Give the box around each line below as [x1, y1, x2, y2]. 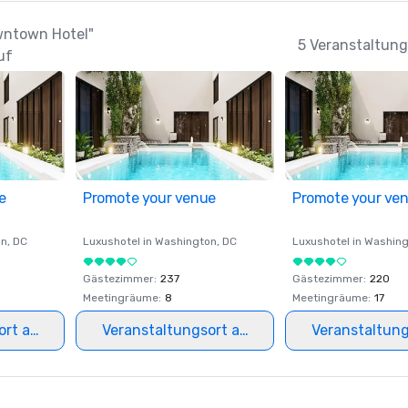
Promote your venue [83, 189, 216, 207]
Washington [155, 235, 217, 248]
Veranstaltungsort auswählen [101, 321, 306, 339]
